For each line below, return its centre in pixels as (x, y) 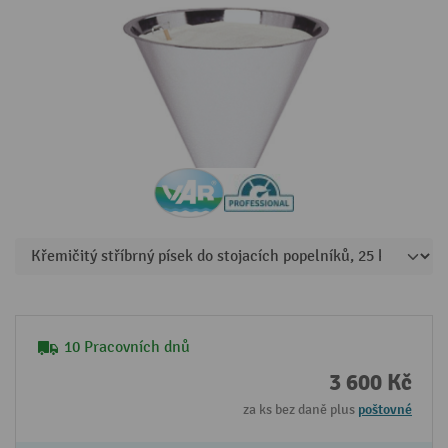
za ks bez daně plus (300, 409)
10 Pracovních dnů (127, 347)
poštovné (385, 409)
